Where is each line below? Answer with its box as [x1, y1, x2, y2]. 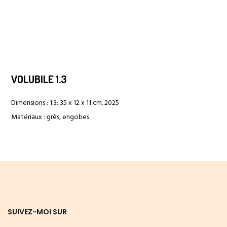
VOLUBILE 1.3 [11, 72, 69, 86]
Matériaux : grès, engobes [11, 111, 90, 124]
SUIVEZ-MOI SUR [8, 207, 67, 217]
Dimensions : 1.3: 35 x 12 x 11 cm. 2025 [11, 97, 120, 109]
